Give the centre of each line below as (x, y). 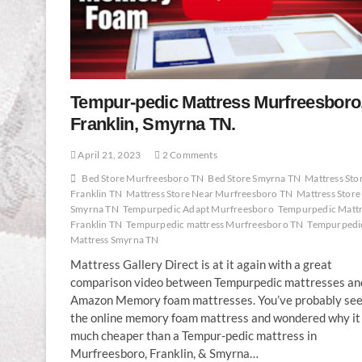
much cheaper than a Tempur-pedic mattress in (194, 335)
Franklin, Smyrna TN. (153, 124)
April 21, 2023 (109, 154)
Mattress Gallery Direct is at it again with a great (201, 264)
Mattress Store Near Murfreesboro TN (210, 193)
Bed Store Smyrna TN (255, 178)
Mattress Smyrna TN (115, 239)
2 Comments (189, 154)
